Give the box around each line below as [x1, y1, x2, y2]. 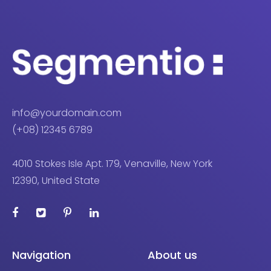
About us [148, 247, 197, 263]
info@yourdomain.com [12, 105, 122, 120]
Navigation [12, 247, 71, 263]
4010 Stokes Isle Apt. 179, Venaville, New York [12, 156, 212, 171]
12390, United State [12, 173, 100, 188]
